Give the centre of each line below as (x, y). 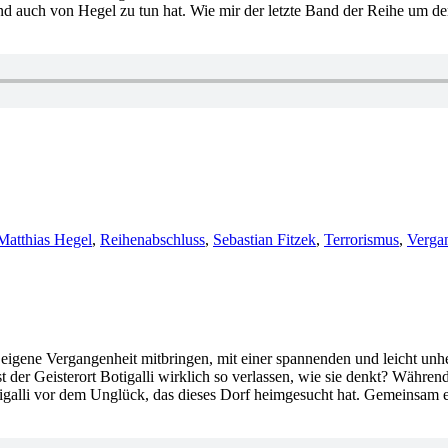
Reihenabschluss (152, 240)
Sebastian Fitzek (264, 240)
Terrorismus (361, 240)
